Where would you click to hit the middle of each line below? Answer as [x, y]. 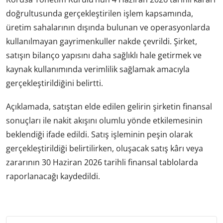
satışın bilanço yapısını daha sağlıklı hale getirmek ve [104, 55]
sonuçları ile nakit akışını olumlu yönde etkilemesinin [104, 120]
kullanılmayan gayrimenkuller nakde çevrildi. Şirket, [102, 41]
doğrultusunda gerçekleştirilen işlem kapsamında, [100, 13]
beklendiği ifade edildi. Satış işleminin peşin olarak [99, 134]
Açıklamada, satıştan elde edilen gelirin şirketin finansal [109, 106]
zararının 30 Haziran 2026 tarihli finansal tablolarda [102, 162]
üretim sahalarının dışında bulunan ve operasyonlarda [108, 27]
